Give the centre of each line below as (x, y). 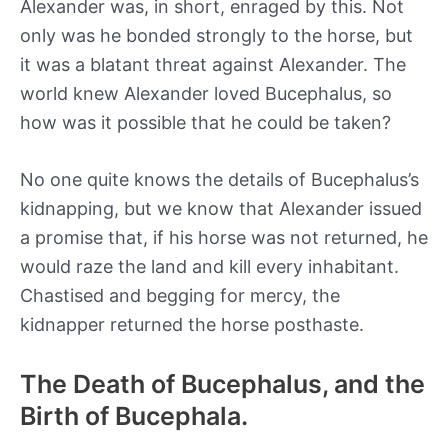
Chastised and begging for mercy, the (180, 296)
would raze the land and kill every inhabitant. (209, 267)
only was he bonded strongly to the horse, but (216, 35)
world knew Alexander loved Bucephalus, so (206, 93)
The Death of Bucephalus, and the (222, 384)
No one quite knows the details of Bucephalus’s (219, 180)
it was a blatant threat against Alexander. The (213, 64)
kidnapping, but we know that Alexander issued (221, 209)
